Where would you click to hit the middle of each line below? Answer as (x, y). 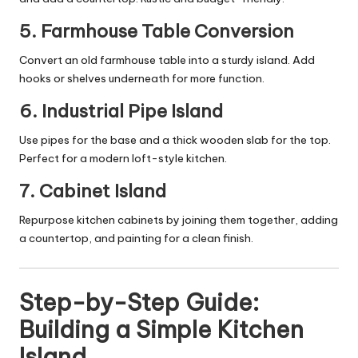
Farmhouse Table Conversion (167, 31)
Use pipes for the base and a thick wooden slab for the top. (175, 139)
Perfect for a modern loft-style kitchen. (123, 158)
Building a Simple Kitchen (161, 329)
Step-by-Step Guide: (139, 302)
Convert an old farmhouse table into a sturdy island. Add (167, 60)
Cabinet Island (103, 191)
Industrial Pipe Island (132, 111)
